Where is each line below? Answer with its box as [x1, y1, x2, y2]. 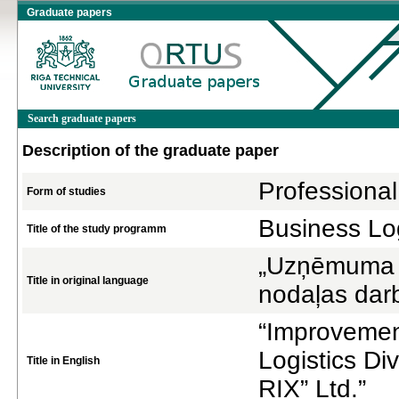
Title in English [27, 354, 100, 367]
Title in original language [27, 274, 149, 287]
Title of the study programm [27, 223, 167, 235]
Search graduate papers [28, 112, 136, 125]
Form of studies [27, 185, 106, 198]
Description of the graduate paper [22, 142, 279, 159]
